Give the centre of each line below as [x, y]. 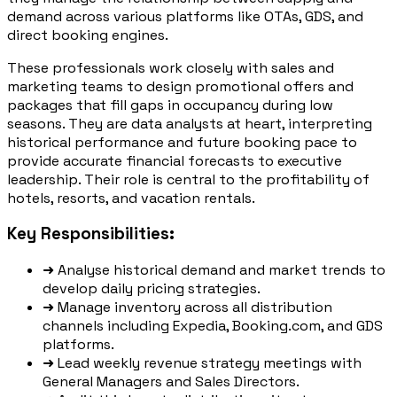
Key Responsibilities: [91, 234]
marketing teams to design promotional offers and [180, 86]
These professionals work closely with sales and [171, 67]
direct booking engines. [88, 35]
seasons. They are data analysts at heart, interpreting [190, 123]
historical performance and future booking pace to [182, 142]
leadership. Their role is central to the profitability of [188, 179]
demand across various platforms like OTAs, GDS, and [185, 16]
